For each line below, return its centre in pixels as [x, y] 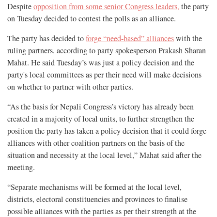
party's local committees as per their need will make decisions [104, 74]
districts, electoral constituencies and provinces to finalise [97, 199]
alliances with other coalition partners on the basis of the [96, 143]
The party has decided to [46, 38]
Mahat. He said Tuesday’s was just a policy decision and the [101, 62]
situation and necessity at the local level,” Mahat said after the [104, 155]
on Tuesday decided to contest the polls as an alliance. [92, 18]
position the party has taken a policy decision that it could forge [107, 131]
